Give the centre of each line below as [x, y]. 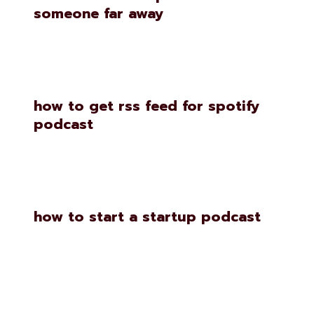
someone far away [99, 13]
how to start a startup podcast [147, 217]
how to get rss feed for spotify [147, 106]
